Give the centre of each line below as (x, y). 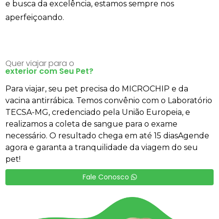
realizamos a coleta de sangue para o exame (92, 124)
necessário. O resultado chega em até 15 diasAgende (108, 136)
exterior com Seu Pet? (50, 71)
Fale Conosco (107, 177)
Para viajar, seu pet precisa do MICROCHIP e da (97, 89)
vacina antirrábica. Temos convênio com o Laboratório (109, 100)
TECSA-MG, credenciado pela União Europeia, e (98, 112)
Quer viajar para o (40, 63)
